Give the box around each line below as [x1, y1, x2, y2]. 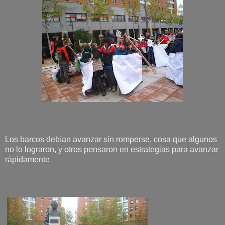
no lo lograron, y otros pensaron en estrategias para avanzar [5, 145, 218, 154]
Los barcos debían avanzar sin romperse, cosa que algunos [5, 135, 217, 144]
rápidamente [5, 155, 50, 164]
